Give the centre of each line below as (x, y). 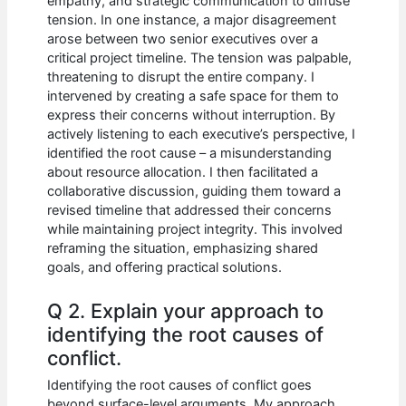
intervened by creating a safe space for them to (193, 97)
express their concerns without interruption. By (192, 116)
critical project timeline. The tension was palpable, (200, 58)
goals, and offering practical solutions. (165, 268)
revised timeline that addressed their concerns (190, 211)
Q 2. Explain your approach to (186, 310)
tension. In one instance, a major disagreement (192, 20)
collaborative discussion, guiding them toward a (194, 192)
